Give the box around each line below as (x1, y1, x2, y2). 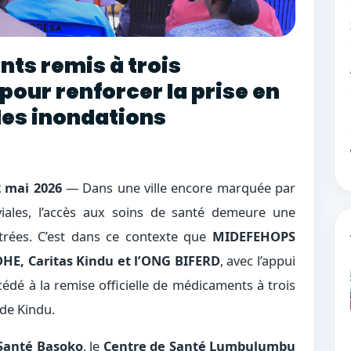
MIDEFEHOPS (212, 226, 295, 245)
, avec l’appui (219, 251, 296, 270)
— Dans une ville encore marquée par (61, 178, 295, 197)
